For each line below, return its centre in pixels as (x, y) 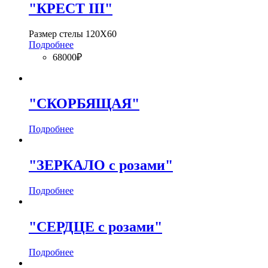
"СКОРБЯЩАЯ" (84, 104)
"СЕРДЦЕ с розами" (95, 226)
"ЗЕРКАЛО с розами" (101, 165)
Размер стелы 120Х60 (73, 34)
